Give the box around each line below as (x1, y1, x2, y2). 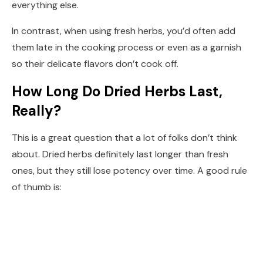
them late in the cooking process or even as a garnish (12, 41, 241, 53)
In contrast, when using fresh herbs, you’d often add (12, 24, 235, 37)
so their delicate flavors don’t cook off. (12, 57, 178, 70)
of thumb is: (12, 180, 62, 193)
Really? (12, 101, 61, 120)
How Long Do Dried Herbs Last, (12, 82, 222, 100)
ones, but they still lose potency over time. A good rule (12, 164, 247, 177)
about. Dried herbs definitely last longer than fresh (12, 147, 228, 160)
